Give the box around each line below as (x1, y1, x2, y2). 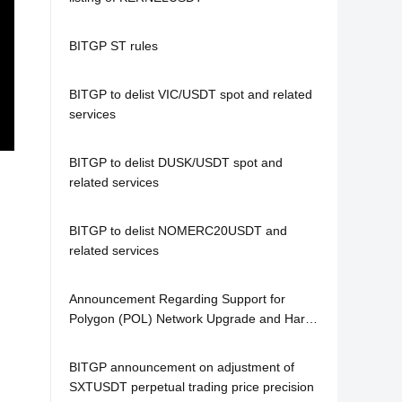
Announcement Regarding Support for (69, 292, 285, 306)
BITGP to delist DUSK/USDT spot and (69, 155, 283, 170)
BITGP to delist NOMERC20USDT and (69, 223, 158, 238)
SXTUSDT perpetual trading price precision (69, 380, 314, 394)
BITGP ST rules (69, 39, 158, 53)
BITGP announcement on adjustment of (69, 360, 294, 374)
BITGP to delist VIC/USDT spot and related (69, 87, 312, 101)
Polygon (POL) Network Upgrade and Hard (69, 311, 312, 326)
